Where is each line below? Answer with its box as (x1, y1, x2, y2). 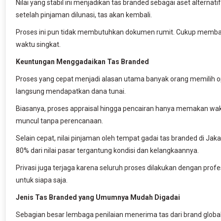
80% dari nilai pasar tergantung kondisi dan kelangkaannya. (16, 146, 200, 154)
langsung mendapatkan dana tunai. (16, 87, 127, 95)
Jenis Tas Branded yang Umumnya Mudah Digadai (16, 193, 180, 201)
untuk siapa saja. (16, 176, 68, 184)
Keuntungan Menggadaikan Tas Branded (16, 57, 149, 66)
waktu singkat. (16, 40, 61, 48)
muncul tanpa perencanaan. (16, 116, 103, 125)
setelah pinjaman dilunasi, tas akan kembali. (16, 10, 153, 19)
